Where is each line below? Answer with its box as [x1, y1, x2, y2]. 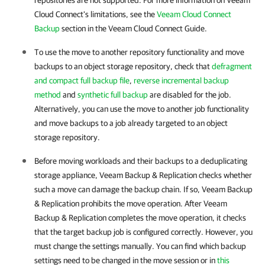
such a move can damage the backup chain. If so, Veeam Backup [34, 185, 253, 194]
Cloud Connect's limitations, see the [34, 9, 157, 19]
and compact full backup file [34, 76, 130, 85]
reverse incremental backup [134, 76, 229, 85]
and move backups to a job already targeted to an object [34, 118, 228, 128]
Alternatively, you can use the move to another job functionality [34, 104, 249, 114]
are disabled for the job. [148, 90, 231, 99]
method [34, 90, 61, 99]
